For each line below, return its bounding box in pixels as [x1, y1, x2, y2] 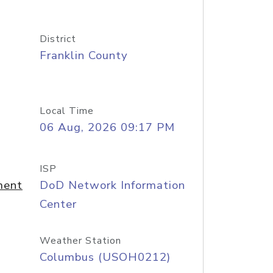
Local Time [39, 104, 94, 118]
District [39, 32, 76, 46]
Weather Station [39, 234, 121, 247]
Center [39, 196, 77, 212]
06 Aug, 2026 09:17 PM [39, 119, 175, 135]
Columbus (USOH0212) [39, 249, 171, 265]
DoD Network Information [39, 177, 185, 193]
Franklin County [39, 48, 128, 63]
